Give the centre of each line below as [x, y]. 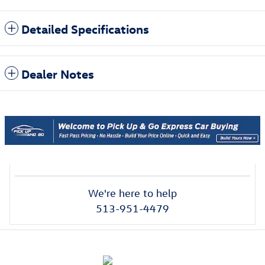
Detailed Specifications [85, 29]
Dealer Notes [58, 74]
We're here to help [132, 193]
